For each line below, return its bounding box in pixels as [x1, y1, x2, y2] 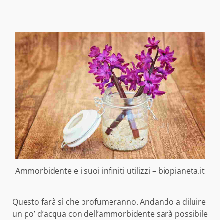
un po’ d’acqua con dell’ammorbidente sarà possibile [12, 208, 208, 219]
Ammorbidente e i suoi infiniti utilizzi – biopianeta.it [15, 165, 205, 176]
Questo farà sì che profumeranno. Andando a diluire [12, 196, 206, 207]
